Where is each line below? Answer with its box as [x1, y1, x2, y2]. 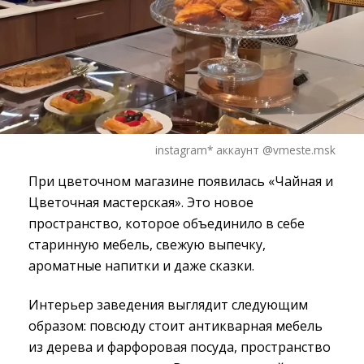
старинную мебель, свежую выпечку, [28, 236, 266, 254]
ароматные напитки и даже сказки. [28, 257, 254, 275]
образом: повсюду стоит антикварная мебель [28, 317, 323, 336]
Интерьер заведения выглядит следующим [28, 296, 308, 314]
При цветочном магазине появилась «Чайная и [28, 172, 333, 191]
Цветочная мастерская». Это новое [28, 193, 253, 212]
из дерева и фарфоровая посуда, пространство [28, 338, 331, 357]
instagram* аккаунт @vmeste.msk [155, 142, 336, 158]
